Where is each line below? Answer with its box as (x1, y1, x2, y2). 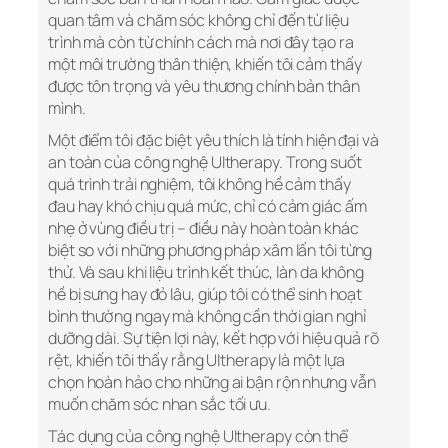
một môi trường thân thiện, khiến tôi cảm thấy (48, 53, 362, 76)
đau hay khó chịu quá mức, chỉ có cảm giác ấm (48, 195, 367, 218)
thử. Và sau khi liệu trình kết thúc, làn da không (48, 261, 365, 284)
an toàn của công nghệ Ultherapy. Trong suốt (48, 151, 362, 174)
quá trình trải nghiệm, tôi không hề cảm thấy (48, 173, 351, 196)
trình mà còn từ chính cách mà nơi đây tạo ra (48, 31, 354, 54)
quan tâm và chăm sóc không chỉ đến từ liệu (48, 9, 349, 32)
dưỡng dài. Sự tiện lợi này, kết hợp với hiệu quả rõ (48, 327, 379, 350)
